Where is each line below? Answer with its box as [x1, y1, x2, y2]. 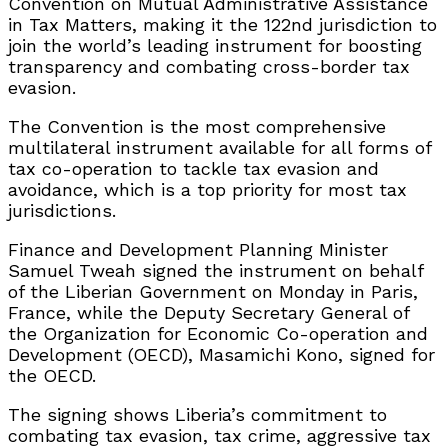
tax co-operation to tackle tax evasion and [8, 157, 379, 179]
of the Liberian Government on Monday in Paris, [8, 280, 418, 302]
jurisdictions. [8, 199, 116, 221]
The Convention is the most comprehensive [8, 115, 386, 137]
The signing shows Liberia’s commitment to [8, 403, 387, 425]
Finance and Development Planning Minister [8, 238, 388, 260]
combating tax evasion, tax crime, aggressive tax [8, 424, 431, 446]
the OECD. [8, 364, 96, 386]
